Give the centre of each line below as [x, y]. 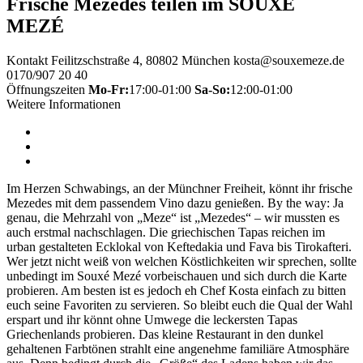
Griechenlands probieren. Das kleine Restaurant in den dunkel [165, 335]
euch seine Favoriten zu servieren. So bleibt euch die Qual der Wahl [179, 305]
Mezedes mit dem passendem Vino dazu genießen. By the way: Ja [175, 203]
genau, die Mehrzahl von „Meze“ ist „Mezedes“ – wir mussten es [173, 218]
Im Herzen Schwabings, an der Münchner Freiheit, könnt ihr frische [179, 189]
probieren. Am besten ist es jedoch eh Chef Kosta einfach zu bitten [176, 291]
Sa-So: [212, 90]
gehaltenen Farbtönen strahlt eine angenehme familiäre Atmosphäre [178, 349]
